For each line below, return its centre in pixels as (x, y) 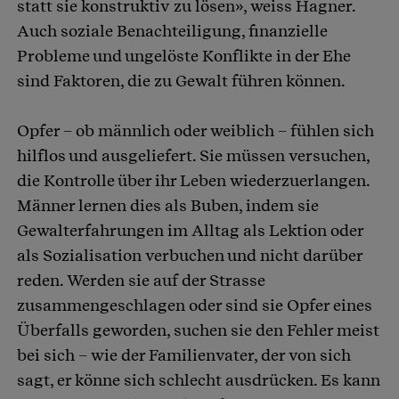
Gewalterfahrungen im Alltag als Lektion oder (190, 231)
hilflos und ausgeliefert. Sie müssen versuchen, (193, 156)
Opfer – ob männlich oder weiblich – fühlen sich (195, 131)
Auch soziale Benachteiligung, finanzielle (172, 31)
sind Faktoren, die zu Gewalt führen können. (181, 81)
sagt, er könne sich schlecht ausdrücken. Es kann (199, 380)
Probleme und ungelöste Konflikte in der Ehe (184, 56)
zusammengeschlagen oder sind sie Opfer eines (195, 305)
